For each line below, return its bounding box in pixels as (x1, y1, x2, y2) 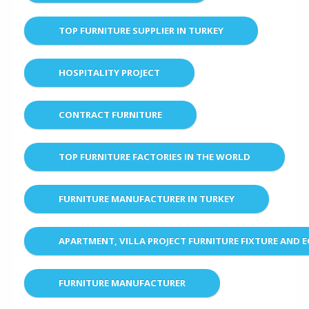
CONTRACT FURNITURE (59, 108, 162, 121)
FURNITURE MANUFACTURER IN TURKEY (59, 192, 235, 205)
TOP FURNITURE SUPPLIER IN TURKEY (59, 23, 223, 37)
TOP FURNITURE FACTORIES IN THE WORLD (59, 150, 250, 163)
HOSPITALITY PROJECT (59, 66, 160, 79)
